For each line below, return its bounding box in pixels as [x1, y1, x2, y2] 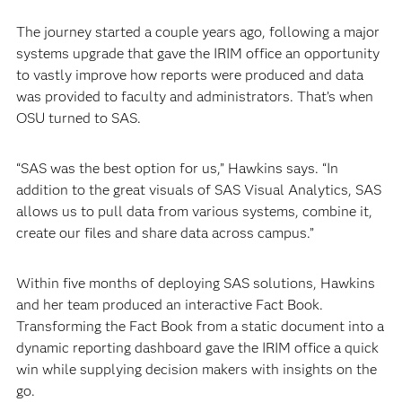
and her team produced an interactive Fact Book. [15, 296, 323, 313]
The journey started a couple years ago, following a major [15, 23, 380, 40]
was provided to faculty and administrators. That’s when [15, 88, 373, 105]
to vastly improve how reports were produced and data [15, 66, 363, 83]
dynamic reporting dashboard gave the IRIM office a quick [15, 339, 379, 356]
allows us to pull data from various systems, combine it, [15, 203, 372, 220]
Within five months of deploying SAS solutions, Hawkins [15, 275, 375, 292]
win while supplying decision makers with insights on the [15, 361, 377, 378]
